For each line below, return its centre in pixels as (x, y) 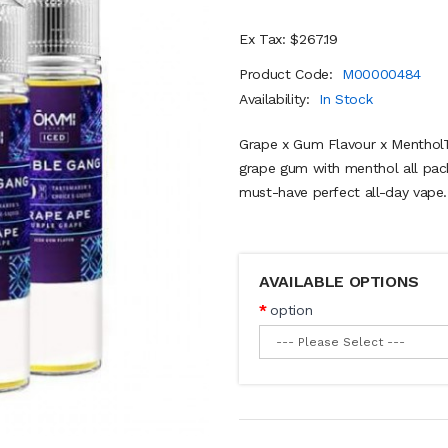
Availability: (277, 99)
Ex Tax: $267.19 (288, 39)
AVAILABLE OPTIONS (339, 281)
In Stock (346, 99)
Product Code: (288, 74)
